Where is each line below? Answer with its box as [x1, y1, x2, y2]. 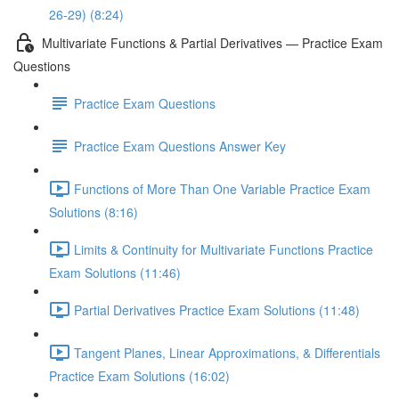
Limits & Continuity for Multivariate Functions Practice [74, 240, 373, 258]
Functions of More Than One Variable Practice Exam [74, 179, 370, 198]
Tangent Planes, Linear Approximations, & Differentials [74, 343, 380, 362]
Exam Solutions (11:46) [49, 264, 181, 281]
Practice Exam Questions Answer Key [74, 136, 286, 155]
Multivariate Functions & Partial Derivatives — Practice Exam [42, 33, 383, 52]
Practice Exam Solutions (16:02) [49, 367, 230, 385]
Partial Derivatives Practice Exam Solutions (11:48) [74, 300, 360, 319]
